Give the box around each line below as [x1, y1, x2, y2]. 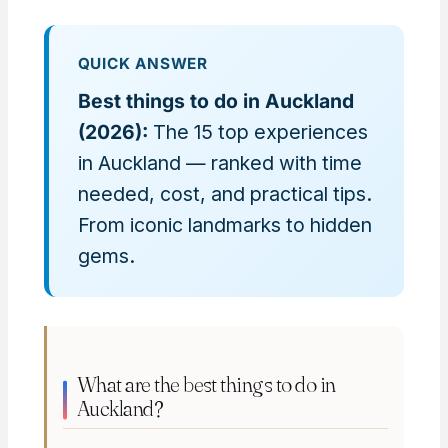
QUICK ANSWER [77, 54, 208, 74]
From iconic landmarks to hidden [77, 212, 372, 237]
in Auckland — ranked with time [77, 150, 362, 175]
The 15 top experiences [147, 119, 368, 144]
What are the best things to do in [76, 371, 336, 398]
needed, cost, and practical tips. [77, 181, 372, 206]
